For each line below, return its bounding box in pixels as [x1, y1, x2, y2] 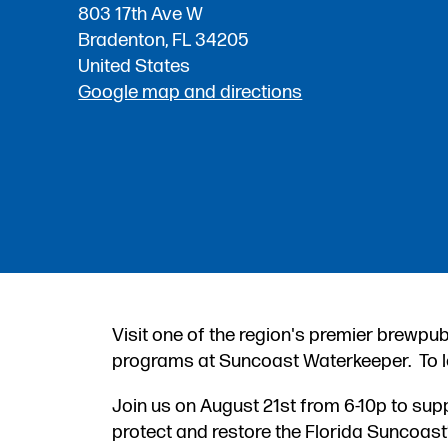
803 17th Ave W [78, 3, 204, 27]
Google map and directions [78, 81, 303, 105]
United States [78, 55, 191, 79]
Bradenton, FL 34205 [78, 29, 250, 53]
